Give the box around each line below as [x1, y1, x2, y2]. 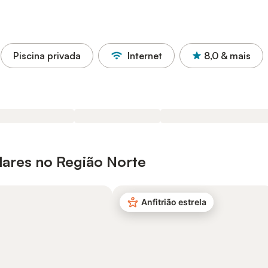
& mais [221, 50, 251, 62]
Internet [127, 50, 162, 62]
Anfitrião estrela [141, 197, 206, 207]
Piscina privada [13, 50, 81, 62]
